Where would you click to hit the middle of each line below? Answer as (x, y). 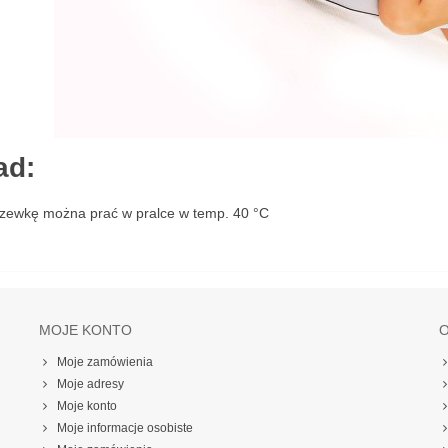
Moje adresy (90, 384)
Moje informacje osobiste (124, 428)
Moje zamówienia (104, 362)
